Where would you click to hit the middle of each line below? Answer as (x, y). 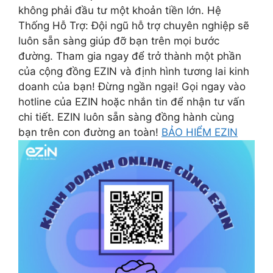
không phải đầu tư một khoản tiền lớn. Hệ (120, 11)
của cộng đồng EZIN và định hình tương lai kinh (134, 72)
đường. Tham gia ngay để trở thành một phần (130, 56)
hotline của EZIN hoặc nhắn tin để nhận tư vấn (132, 102)
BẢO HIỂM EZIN (200, 133)
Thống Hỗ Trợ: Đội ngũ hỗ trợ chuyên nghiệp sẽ (134, 26)
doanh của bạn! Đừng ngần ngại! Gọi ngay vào (132, 87)
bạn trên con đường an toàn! (90, 133)
